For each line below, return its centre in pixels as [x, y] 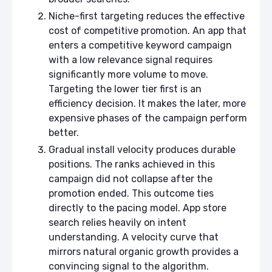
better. [66, 132]
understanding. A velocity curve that [134, 237]
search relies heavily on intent [117, 222]
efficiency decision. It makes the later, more [147, 103]
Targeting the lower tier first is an [125, 89]
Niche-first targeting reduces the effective [147, 16]
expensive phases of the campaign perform [148, 118]
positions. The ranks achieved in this [132, 164]
